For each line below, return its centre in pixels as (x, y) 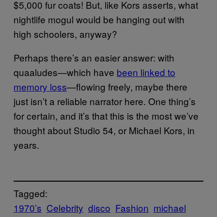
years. (26, 144)
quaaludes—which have (65, 72)
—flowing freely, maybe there (127, 86)
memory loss (40, 86)
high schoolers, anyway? (65, 33)
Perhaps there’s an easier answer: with (94, 57)
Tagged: (31, 193)
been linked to (146, 72)
